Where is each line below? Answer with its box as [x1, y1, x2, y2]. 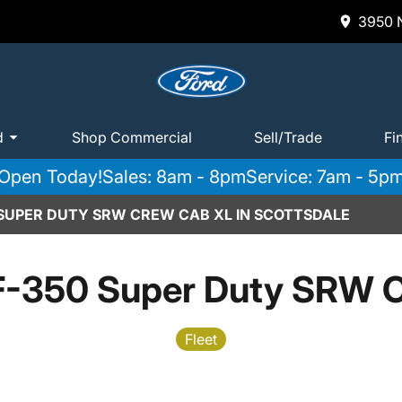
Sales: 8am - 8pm [102, 166, 246, 188]
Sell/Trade [254, 127, 322, 146]
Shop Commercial [72, 127, 192, 146]
